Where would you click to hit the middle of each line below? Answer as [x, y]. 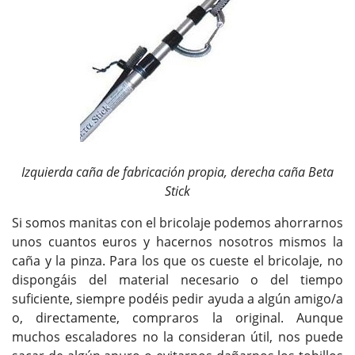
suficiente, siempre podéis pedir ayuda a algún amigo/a [177, 298]
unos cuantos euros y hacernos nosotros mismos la [177, 241]
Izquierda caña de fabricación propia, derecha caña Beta [177, 172]
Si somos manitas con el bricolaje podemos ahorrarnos [177, 222]
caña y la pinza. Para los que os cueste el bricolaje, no [177, 260]
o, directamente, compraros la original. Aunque [177, 317]
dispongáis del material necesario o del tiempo [177, 279]
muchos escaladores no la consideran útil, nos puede [177, 336]
